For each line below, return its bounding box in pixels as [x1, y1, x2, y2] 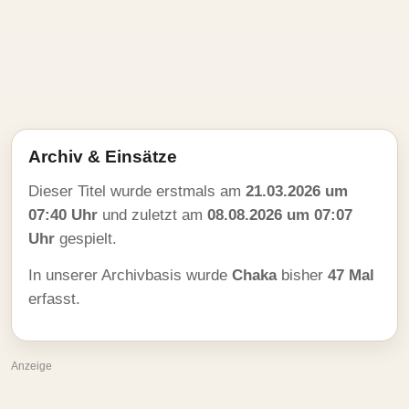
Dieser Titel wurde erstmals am [28, 183, 246, 200]
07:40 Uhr [28, 206, 98, 224]
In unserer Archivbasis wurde [28, 267, 232, 284]
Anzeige [11, 360, 52, 372]
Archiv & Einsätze [28, 147, 177, 166]
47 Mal [328, 267, 374, 284]
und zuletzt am [98, 206, 207, 224]
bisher [277, 267, 328, 284]
